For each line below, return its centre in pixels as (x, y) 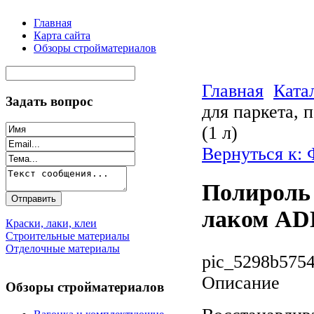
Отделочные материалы (63, 249)
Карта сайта (62, 35)
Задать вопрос (49, 101)
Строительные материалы (68, 236)
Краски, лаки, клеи (51, 224)
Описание (241, 282)
